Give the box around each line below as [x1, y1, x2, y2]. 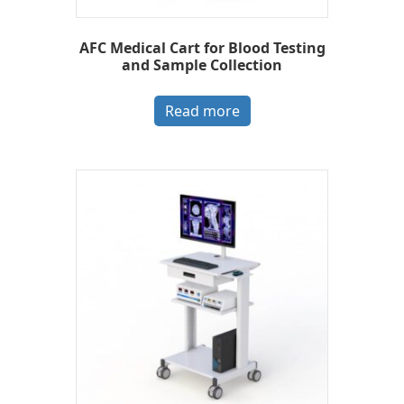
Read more [164, 100, 240, 121]
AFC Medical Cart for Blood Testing [78, 37, 326, 58]
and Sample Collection [122, 54, 282, 75]
